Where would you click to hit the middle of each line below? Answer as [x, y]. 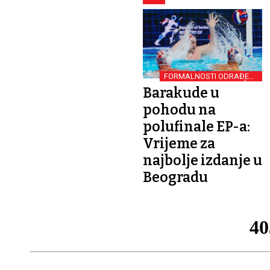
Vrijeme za [179, 143]
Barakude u [181, 93]
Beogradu [175, 177]
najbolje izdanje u [202, 160]
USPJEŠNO [240, 84]
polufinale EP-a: [196, 126]
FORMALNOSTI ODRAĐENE [212, 76]
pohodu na [179, 109]
